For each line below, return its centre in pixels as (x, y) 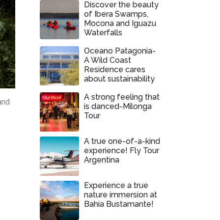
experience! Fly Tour (122, 151)
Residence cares (115, 69)
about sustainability (119, 79)
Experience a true (116, 185)
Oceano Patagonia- (120, 51)
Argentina (102, 160)
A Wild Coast (108, 60)
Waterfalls (103, 33)
